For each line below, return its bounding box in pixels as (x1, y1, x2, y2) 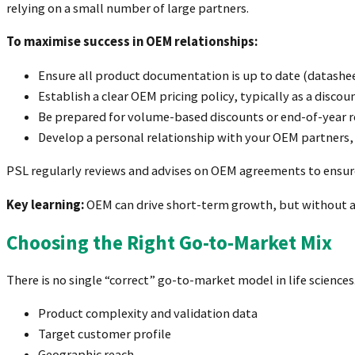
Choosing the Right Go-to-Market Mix (6, 229, 332, 255)
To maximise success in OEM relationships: (6, 33, 258, 51)
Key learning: (6, 196, 84, 213)
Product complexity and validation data (38, 305, 258, 323)
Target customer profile (38, 326, 171, 343)
